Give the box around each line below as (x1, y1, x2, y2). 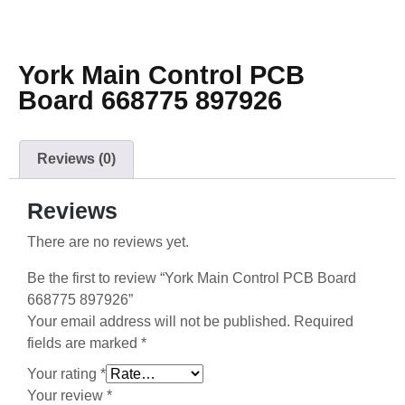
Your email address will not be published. (27, 314, 290, 330)
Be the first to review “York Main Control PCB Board (27, 270, 356, 287)
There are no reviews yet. (27, 234, 189, 250)
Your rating (27, 366, 100, 382)
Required (294, 314, 353, 330)
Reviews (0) (37, 151, 117, 167)
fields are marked (27, 335, 141, 352)
